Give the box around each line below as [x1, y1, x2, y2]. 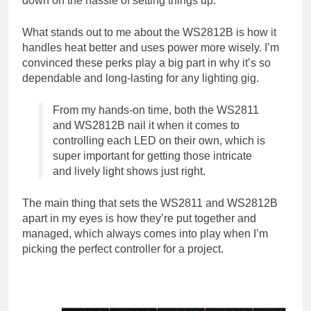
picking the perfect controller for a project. [22, 243, 224, 255]
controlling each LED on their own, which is [53, 135, 265, 147]
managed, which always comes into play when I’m [22, 228, 268, 240]
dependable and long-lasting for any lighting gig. [22, 72, 259, 85]
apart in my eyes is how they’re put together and [22, 212, 256, 225]
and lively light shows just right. [53, 165, 205, 178]
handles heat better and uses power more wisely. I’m [22, 42, 279, 54]
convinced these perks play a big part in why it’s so [22, 57, 271, 69]
